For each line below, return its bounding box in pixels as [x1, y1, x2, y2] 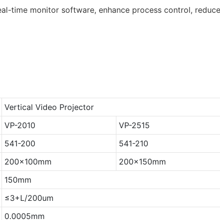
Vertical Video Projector [4, 102, 94, 112]
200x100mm [4, 156, 52, 166]
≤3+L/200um [4, 192, 54, 203]
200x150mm [118, 156, 166, 166]
